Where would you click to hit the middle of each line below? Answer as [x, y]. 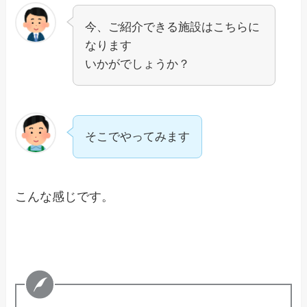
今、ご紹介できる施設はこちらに [173, 27]
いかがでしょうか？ [138, 64]
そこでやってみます [138, 137]
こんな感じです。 [65, 197]
